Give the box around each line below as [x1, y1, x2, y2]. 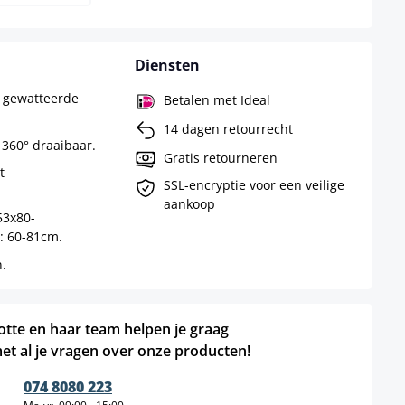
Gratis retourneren [163, 148, 278, 166]
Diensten [134, 55, 200, 75]
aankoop [163, 195, 215, 212]
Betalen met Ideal [163, 90, 270, 108]
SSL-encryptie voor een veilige [163, 176, 344, 193]
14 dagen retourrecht [163, 119, 293, 137]
